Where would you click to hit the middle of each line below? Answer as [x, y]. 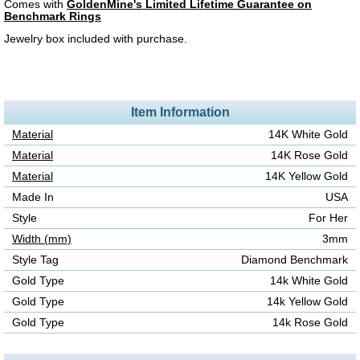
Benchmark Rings [53, 16]
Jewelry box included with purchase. [96, 39]
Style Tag [35, 260]
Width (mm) [42, 239]
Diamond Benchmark [295, 260]
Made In [33, 197]
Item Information [180, 112]
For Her [328, 218]
